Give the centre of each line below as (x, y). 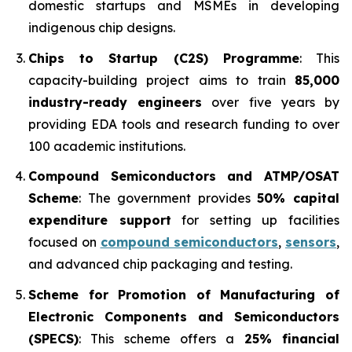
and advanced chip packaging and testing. (160, 264)
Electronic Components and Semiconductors (184, 316)
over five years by (271, 102)
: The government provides (168, 198)
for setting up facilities (255, 220)
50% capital (299, 198)
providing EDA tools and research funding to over (184, 124)
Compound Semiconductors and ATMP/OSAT (184, 176)
